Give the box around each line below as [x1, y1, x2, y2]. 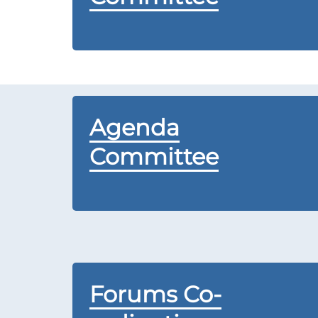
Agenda [89, 114, 180, 141]
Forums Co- [89, 280, 221, 308]
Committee [89, 143, 219, 170]
